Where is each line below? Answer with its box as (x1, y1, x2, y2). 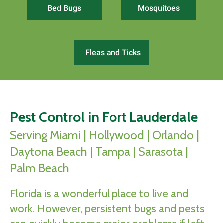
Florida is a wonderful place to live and (10, 187, 188, 200)
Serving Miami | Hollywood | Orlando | (10, 128, 199, 142)
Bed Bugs (47, 3, 81, 13)
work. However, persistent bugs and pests (10, 202, 205, 215)
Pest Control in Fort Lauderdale (10, 109, 198, 125)
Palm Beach (10, 161, 69, 175)
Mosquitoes (138, 3, 180, 13)
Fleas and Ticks (85, 48, 141, 57)
